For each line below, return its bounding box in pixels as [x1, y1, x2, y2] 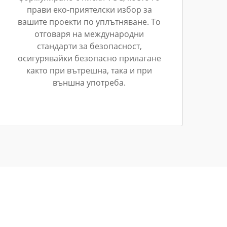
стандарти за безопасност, [36, 41, 142, 52]
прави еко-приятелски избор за [26, 4, 152, 15]
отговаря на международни [34, 28, 144, 40]
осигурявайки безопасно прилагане [17, 53, 161, 64]
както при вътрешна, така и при [26, 65, 152, 76]
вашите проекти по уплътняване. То [18, 16, 161, 27]
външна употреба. [53, 77, 126, 88]
